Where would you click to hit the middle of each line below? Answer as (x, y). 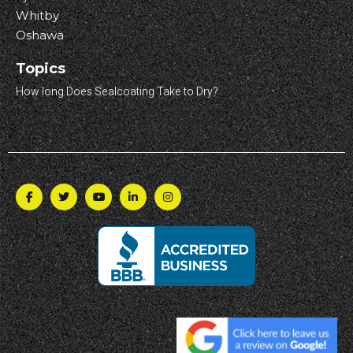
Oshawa (40, 35)
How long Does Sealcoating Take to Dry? (117, 92)
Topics (41, 69)
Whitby (37, 15)
